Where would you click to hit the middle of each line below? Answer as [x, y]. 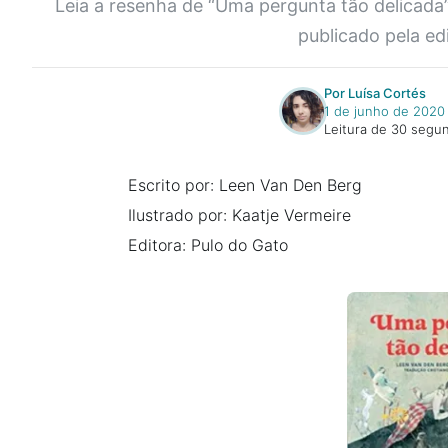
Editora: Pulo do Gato [208, 245]
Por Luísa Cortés [374, 93]
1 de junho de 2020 [384, 111]
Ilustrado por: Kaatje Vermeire [239, 215]
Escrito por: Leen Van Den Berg [245, 185]
